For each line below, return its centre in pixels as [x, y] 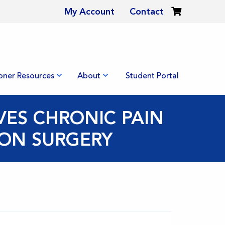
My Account [89, 12]
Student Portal [152, 76]
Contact [147, 12]
